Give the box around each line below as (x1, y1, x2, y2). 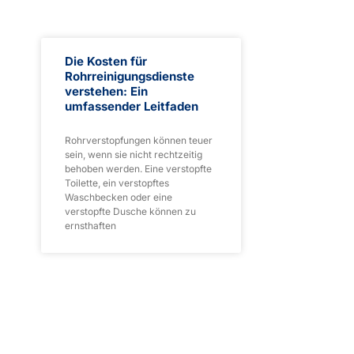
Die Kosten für (65, 54, 147, 69)
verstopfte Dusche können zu (65, 205, 196, 217)
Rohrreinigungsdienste (65, 69, 194, 84)
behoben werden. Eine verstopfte (65, 163, 212, 175)
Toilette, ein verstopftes (65, 177, 169, 189)
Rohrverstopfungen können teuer (65, 134, 213, 146)
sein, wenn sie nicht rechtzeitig (65, 149, 202, 160)
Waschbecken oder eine (65, 191, 172, 203)
